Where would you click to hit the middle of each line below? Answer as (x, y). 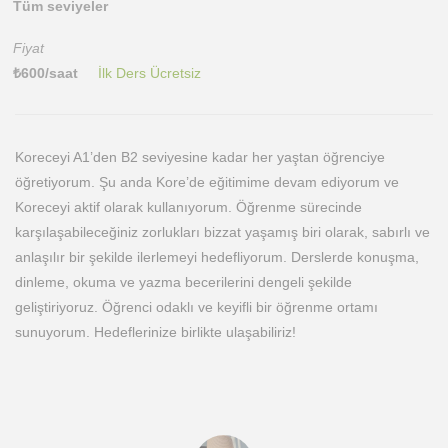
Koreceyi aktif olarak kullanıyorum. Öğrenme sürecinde (188, 207)
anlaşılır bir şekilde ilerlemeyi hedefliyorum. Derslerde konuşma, (217, 257)
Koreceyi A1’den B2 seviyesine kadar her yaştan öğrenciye (200, 157)
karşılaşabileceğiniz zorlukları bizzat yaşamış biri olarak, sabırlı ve (222, 232)
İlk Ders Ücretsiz (149, 73)
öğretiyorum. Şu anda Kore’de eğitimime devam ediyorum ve (207, 182)
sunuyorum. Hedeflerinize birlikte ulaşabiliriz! (155, 332)
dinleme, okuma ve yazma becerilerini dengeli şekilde (183, 282)
